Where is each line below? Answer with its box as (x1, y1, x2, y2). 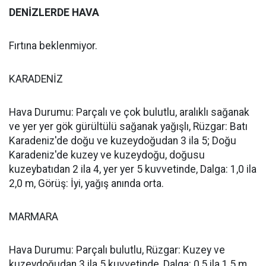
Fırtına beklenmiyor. (9, 40, 97, 52)
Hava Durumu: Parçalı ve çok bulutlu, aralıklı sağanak (9, 106, 249, 118)
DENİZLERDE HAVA (9, 7, 99, 18)
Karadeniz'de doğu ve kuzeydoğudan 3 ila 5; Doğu (9, 135, 236, 147)
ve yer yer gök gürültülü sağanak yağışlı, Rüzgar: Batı (9, 121, 248, 132)
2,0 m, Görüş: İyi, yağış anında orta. (9, 178, 164, 189)
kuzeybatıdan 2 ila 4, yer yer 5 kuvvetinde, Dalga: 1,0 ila (9, 163, 256, 175)
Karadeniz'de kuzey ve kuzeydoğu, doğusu (9, 149, 205, 161)
